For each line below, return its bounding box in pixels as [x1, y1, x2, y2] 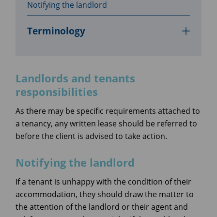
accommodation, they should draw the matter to [15, 188, 194, 200]
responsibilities [15, 84, 98, 99]
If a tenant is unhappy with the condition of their [15, 176, 191, 187]
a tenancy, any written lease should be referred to [15, 118, 197, 129]
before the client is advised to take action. [15, 130, 167, 141]
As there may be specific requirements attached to [15, 105, 200, 116]
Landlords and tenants [15, 70, 135, 86]
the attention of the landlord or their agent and [15, 201, 188, 212]
